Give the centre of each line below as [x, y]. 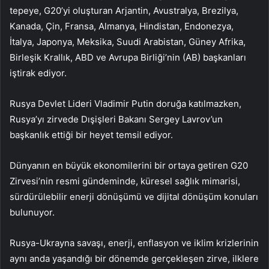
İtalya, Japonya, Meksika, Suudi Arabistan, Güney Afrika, [128, 42]
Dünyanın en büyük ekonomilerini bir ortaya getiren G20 [129, 166]
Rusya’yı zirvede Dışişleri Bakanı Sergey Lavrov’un [116, 119]
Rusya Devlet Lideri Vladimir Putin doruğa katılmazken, [125, 104]
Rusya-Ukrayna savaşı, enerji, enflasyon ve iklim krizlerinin [134, 243]
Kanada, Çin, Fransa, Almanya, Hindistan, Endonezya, [122, 26]
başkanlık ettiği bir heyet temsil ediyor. [91, 135]
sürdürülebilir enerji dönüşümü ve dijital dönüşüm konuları [134, 197]
